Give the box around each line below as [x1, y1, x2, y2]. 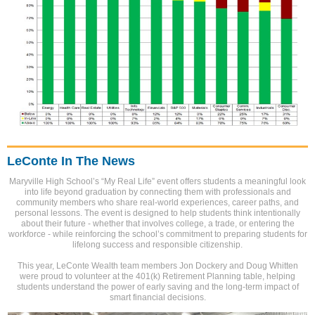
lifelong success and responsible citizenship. [72, 239, 243, 250]
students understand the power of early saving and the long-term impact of [16, 281, 299, 292]
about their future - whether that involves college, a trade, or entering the [20, 218, 295, 229]
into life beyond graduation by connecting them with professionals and [24, 186, 291, 197]
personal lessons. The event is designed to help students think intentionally [15, 207, 300, 218]
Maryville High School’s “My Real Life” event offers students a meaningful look [9, 176, 306, 186]
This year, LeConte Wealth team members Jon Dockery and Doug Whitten [17, 260, 298, 271]
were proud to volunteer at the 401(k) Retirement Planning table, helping [20, 271, 295, 281]
